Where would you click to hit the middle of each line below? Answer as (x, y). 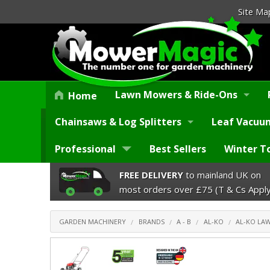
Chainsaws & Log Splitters (118, 122)
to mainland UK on (222, 174)
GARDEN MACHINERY (93, 222)
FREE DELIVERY (151, 174)
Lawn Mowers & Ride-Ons (176, 95)
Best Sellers (178, 149)
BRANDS (151, 222)
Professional (85, 149)
